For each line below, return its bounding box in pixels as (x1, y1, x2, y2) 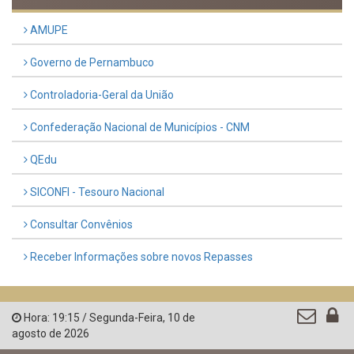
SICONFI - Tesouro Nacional (28, 186, 164, 199)
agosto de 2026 (12, 327, 89, 341)
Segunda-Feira (89, 311, 163, 325)
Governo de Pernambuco (28, 56, 154, 70)
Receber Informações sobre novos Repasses (28, 250, 253, 264)
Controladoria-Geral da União (28, 88, 174, 102)
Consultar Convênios (28, 218, 133, 232)
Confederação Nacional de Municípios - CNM (28, 121, 250, 134)
